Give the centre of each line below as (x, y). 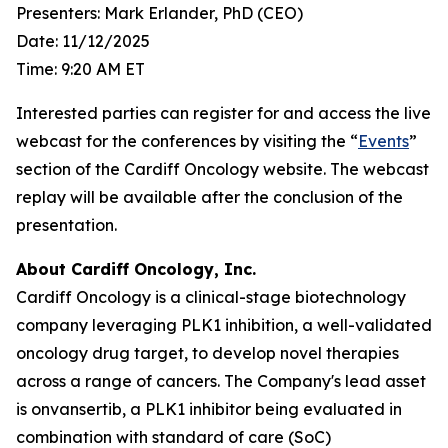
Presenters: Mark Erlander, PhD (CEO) (159, 13)
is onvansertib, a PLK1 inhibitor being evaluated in (209, 409)
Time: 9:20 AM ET (80, 69)
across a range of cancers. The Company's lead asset (221, 381)
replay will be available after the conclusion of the (209, 197)
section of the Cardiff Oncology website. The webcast (222, 169)
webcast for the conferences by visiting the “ (187, 141)
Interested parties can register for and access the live (223, 113)
